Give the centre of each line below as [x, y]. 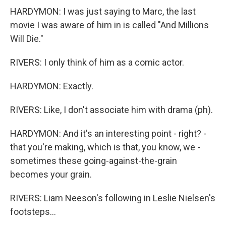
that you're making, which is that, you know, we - [105, 147]
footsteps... [33, 211]
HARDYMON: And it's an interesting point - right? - [108, 133]
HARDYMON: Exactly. [52, 86]
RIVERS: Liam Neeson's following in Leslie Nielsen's [113, 198]
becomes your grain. [51, 174]
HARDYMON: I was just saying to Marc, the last [103, 11]
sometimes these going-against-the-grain [94, 160]
